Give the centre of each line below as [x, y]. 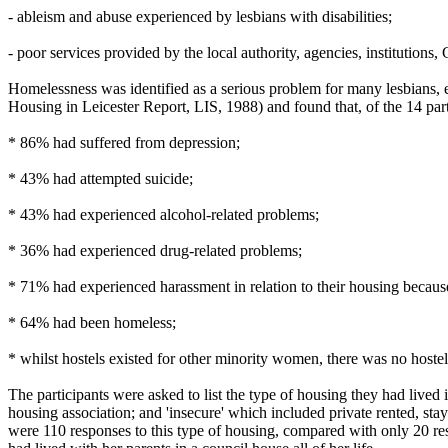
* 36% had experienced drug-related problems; [155, 250]
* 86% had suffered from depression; [124, 142]
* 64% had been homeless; [92, 322]
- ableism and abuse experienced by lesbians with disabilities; [200, 16]
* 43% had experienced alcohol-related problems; [163, 214]
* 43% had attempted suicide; [100, 178]
